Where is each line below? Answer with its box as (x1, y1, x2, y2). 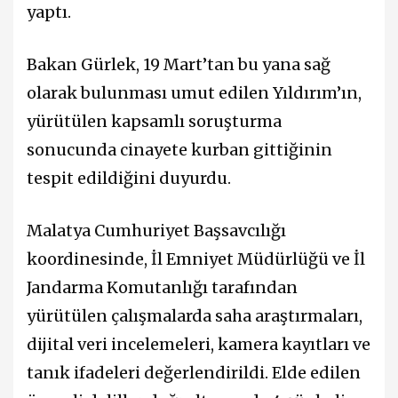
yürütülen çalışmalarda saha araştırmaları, (27, 306, 362, 327)
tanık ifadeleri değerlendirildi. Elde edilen (27, 362, 361, 384)
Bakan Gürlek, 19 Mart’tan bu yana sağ (27, 53, 330, 75)
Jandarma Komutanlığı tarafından (27, 277, 298, 298)
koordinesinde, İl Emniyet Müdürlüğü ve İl (27, 249, 365, 270)
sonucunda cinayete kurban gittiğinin (27, 139, 332, 160)
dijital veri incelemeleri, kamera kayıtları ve (27, 334, 370, 355)
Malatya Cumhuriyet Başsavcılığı (27, 220, 286, 242)
